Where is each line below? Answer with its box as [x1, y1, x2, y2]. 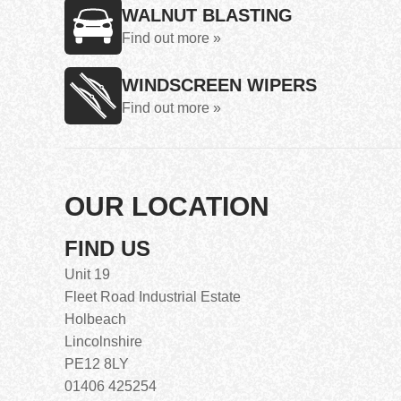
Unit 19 [64, 267, 110, 282]
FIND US [64, 236, 150, 260]
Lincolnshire [64, 334, 142, 349]
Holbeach [64, 311, 126, 327]
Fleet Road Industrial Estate [64, 289, 241, 304]
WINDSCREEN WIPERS [122, 75, 317, 95]
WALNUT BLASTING [122, 5, 293, 25]
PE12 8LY [64, 356, 129, 371]
